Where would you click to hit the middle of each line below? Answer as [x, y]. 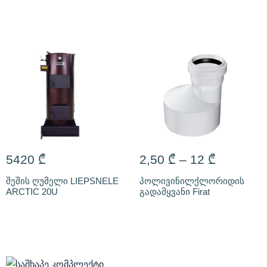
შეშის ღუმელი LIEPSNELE [62, 181]
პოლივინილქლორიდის [192, 181]
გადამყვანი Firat [175, 191]
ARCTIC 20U [32, 191]
